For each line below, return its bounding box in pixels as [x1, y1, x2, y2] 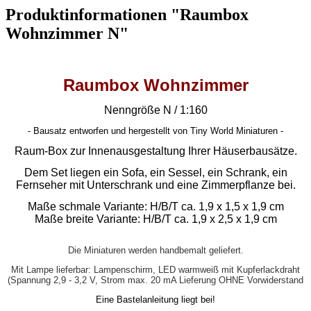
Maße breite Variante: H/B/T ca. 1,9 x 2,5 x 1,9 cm [34, 213, 277, 226]
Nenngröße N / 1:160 [103, 104, 208, 117]
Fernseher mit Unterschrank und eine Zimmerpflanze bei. [15, 179, 296, 192]
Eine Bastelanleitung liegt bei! [96, 294, 215, 305]
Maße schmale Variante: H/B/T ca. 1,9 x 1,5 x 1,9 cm [27, 201, 284, 213]
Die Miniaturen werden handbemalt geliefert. [67, 245, 244, 256]
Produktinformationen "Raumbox [6, 5, 249, 24]
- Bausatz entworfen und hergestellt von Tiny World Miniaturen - [28, 126, 283, 137]
